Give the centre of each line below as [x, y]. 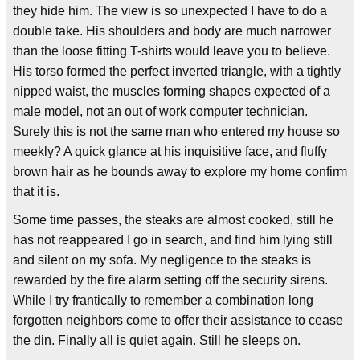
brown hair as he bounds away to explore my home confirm [180, 171]
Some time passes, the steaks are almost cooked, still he [173, 219]
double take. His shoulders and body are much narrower [172, 31]
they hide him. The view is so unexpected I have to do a [170, 10]
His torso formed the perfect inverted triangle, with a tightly [177, 71]
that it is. [36, 191]
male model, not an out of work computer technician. [160, 111]
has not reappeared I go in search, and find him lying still [173, 239]
